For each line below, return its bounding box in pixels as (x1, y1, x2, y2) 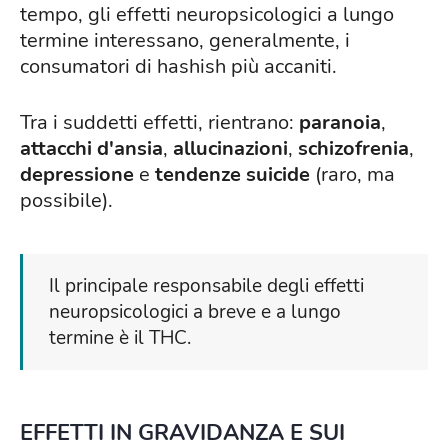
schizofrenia (298, 135, 409, 163)
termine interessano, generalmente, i (20, 27, 350, 55)
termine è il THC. (49, 325, 191, 352)
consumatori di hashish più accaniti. (20, 53, 337, 81)
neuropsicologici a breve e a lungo (49, 299, 341, 326)
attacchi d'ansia (20, 135, 163, 163)
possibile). (20, 187, 113, 215)
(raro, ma (310, 161, 395, 189)
